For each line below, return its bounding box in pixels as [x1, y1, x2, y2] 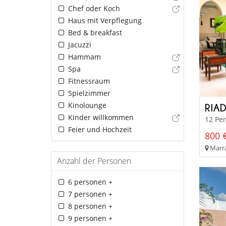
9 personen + [66, 213, 112, 223]
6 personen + [66, 177, 112, 187]
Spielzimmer [66, 88, 110, 98]
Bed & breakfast [66, 27, 122, 37]
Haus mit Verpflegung [66, 15, 142, 25]
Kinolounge [66, 100, 106, 110]
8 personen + [66, 201, 112, 211]
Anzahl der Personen [57, 155, 131, 166]
